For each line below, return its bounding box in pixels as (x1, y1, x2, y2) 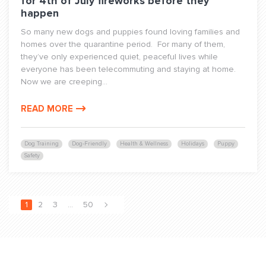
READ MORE (21, 103, 73, 114)
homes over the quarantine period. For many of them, (21, 39, 225, 49)
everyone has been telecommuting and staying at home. (21, 64, 238, 74)
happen (21, 7, 59, 20)
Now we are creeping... (21, 77, 107, 87)
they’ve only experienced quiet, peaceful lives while (21, 52, 218, 62)
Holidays (181, 140, 204, 147)
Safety (24, 152, 40, 159)
